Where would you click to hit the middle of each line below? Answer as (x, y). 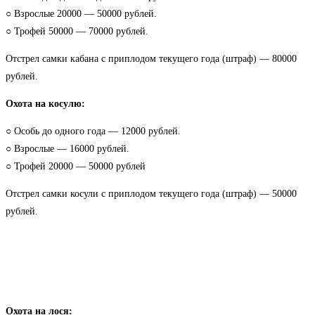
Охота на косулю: (45, 104)
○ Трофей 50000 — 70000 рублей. (77, 32)
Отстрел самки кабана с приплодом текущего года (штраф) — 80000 (151, 59)
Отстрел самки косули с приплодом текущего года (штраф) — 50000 (151, 194)
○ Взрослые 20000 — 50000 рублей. (81, 14)
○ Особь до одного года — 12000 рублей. (93, 131)
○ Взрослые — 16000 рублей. (67, 149)
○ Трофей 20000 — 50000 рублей (76, 167)
